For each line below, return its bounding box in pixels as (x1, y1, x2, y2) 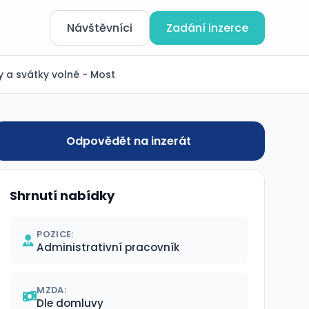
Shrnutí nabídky (10, 187, 115, 204)
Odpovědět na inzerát (66, 133, 192, 149)
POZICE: (37, 228, 74, 240)
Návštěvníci (67, 19, 132, 36)
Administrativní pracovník (37, 240, 180, 255)
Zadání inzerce (166, 19, 248, 36)
